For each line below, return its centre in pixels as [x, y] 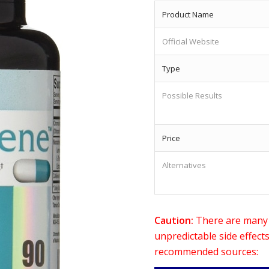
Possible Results [192, 95]
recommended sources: [207, 251]
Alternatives [184, 165]
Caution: [174, 220]
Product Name [188, 14]
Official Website [191, 41]
